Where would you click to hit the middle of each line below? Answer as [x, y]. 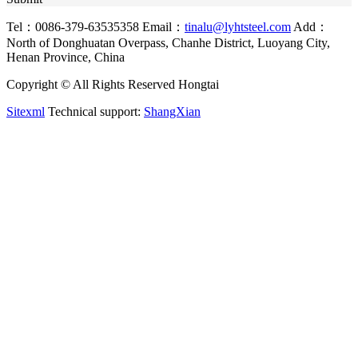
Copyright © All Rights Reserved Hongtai [113, 84]
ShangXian [172, 111]
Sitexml [26, 111]
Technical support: [94, 111]
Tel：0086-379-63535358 [73, 27]
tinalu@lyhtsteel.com [238, 27]
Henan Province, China [66, 57]
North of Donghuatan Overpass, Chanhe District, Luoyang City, [168, 43]
